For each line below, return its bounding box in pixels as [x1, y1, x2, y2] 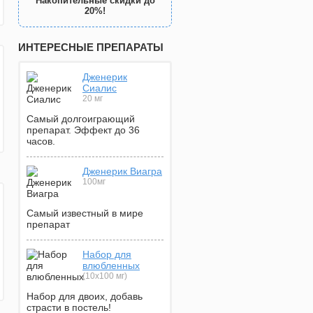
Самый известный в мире [27, 208, 143, 219]
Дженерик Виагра [82, 166, 162, 177]
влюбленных [82, 260, 140, 271]
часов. [27, 136, 55, 147]
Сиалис [82, 82, 117, 94]
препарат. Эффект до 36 [27, 124, 140, 136]
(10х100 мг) [82, 271, 127, 281]
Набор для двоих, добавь [27, 291, 143, 302]
